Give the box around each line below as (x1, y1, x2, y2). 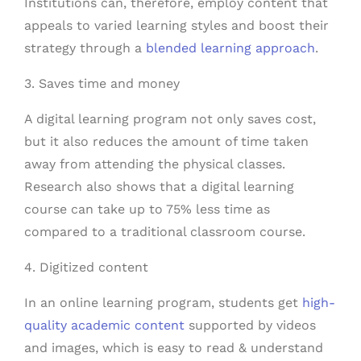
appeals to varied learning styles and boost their (24, 18, 329, 33)
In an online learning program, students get (24, 295, 298, 310)
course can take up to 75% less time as (24, 201, 270, 217)
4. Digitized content (24, 259, 148, 275)
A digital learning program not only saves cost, (24, 111, 316, 127)
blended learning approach (146, 40, 315, 56)
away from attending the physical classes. (24, 156, 285, 172)
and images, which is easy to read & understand (24, 340, 323, 355)
